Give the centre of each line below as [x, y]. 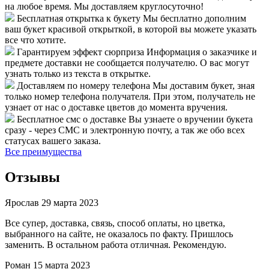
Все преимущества [43, 152]
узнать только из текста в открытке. [78, 74]
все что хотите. [35, 40]
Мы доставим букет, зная [204, 86]
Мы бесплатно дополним [195, 19]
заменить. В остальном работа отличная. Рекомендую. [116, 245]
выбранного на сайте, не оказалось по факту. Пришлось [119, 234]
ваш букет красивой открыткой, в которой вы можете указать [131, 29]
